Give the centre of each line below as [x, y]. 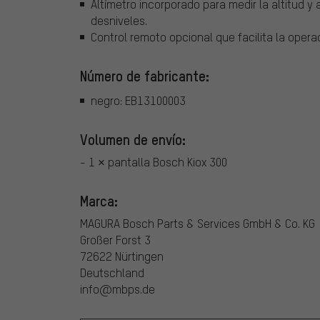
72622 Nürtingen [122, 256]
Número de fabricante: [145, 76]
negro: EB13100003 [138, 100]
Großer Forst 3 [115, 239]
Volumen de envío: [133, 139]
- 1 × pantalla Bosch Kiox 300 [154, 161]
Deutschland [112, 272]
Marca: [99, 200]
